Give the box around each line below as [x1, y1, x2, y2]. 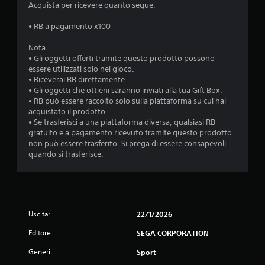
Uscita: [28, 209, 51, 219]
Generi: [28, 247, 53, 257]
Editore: [28, 228, 53, 238]
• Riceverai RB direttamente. [28, 75, 127, 85]
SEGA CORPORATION [137, 228, 209, 238]
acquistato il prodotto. [28, 106, 108, 117]
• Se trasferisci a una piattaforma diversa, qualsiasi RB [28, 117, 215, 127]
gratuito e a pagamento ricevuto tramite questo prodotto [28, 128, 232, 138]
